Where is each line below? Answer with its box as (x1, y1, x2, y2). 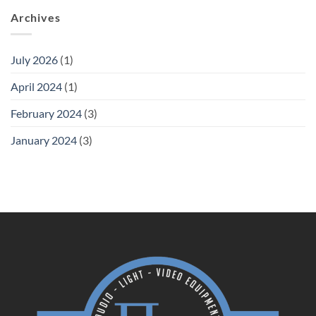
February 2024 (11, 107, 82, 121)
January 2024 (11, 133, 77, 147)
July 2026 (11, 53, 58, 67)
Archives (11, 10, 61, 24)
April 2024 (11, 80, 62, 94)
